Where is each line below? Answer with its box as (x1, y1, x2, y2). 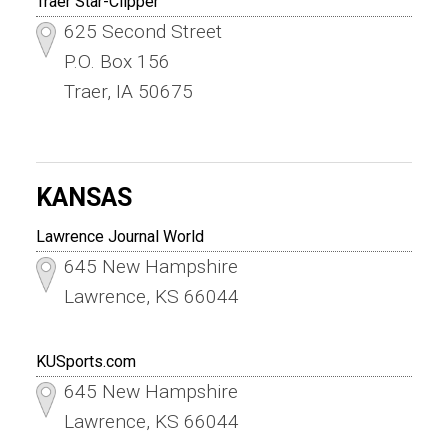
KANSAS (35, 182, 132, 212)
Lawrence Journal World (35, 226, 204, 246)
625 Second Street (63, 19, 222, 43)
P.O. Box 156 (63, 49, 170, 73)
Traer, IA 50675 (63, 79, 193, 103)
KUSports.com (35, 351, 136, 371)
